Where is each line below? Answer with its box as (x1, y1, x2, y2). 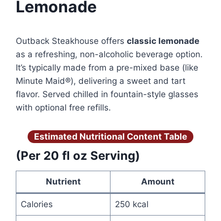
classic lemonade (127, 36, 199, 46)
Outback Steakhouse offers (16, 36, 127, 46)
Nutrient (45, 177, 81, 187)
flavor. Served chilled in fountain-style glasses (16, 89, 198, 99)
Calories (20, 199, 53, 210)
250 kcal (114, 199, 148, 210)
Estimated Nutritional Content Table (34, 131, 187, 142)
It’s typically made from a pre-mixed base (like (16, 62, 198, 73)
